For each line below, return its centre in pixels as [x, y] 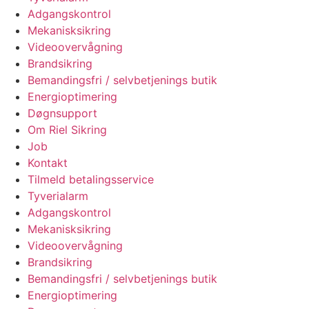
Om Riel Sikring [67, 129]
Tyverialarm [58, 196]
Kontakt [48, 162]
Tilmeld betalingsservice [91, 179]
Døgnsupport [62, 113]
